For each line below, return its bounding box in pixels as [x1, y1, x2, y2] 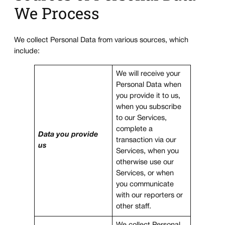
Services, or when [116, 170, 174, 177]
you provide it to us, [116, 92, 181, 99]
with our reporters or [116, 192, 183, 199]
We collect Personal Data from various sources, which [14, 37, 188, 44]
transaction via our [116, 137, 177, 144]
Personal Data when [116, 81, 182, 88]
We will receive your [116, 70, 181, 77]
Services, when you [116, 148, 179, 155]
